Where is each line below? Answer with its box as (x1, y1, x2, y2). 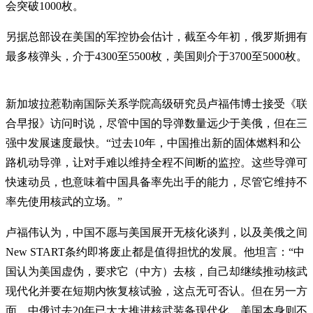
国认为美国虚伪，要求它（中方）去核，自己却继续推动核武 (6, 265, 307, 277)
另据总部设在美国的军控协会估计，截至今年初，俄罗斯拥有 (6, 30, 307, 43)
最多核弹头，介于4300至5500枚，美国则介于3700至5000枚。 (6, 50, 307, 62)
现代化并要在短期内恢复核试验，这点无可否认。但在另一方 (6, 284, 307, 297)
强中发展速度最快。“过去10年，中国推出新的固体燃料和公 (6, 136, 301, 149)
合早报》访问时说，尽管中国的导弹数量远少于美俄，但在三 (6, 117, 307, 129)
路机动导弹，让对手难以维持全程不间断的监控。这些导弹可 (6, 156, 307, 168)
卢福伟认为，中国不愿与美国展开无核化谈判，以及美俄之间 (6, 226, 307, 238)
